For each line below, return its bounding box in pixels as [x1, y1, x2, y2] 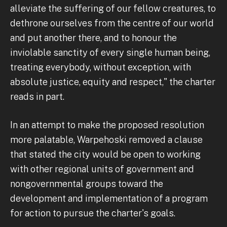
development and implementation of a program [10, 193, 208, 204]
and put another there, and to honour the [10, 32, 177, 43]
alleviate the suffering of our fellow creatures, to [10, 3, 216, 14]
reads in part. [10, 91, 64, 102]
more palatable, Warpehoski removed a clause [10, 134, 203, 145]
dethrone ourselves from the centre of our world [10, 17, 214, 28]
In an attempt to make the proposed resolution [10, 119, 204, 130]
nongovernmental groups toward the [10, 178, 163, 189]
